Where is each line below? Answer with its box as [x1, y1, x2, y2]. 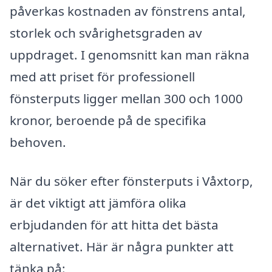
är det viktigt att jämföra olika [10, 194, 186, 212]
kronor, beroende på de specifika [10, 112, 206, 129]
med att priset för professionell [10, 68, 195, 86]
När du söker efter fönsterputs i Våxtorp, [10, 172, 253, 190]
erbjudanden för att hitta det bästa [10, 216, 219, 234]
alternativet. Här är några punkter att [10, 238, 234, 256]
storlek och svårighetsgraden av [10, 24, 202, 42]
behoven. [10, 134, 66, 151]
